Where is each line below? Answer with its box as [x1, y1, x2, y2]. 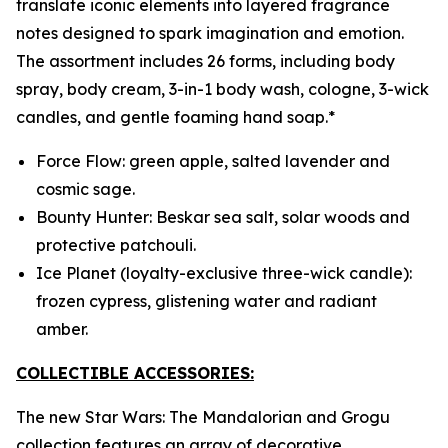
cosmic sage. [36, 179, 135, 199]
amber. [36, 319, 88, 339]
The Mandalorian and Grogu [169, 407, 390, 427]
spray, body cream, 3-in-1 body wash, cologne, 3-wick [16, 79, 429, 99]
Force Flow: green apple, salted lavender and [36, 151, 390, 171]
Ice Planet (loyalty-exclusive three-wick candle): [36, 263, 412, 283]
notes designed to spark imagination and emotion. [16, 23, 404, 43]
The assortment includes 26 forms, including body [16, 51, 395, 71]
